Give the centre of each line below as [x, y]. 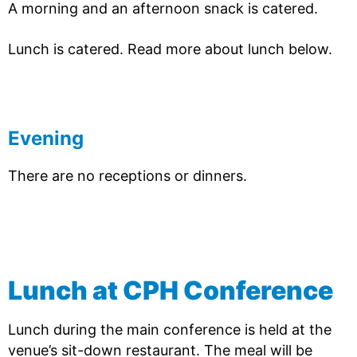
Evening [46, 138]
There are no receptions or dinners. [129, 176]
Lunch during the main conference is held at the [170, 330]
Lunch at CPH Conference [171, 290]
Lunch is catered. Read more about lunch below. [170, 49]
